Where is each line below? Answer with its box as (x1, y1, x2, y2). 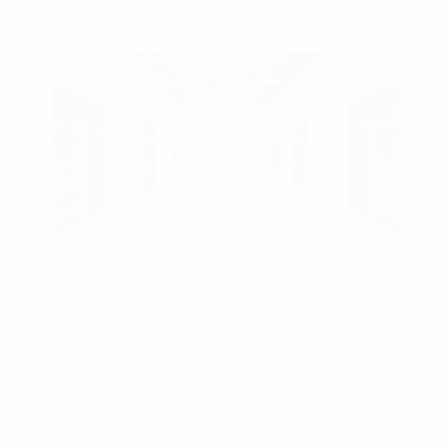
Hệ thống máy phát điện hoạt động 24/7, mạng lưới (62, 321, 414, 340)
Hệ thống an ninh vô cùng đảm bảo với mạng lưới (62, 396, 414, 415)
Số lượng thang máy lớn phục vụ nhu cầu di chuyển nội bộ (36, 296, 412, 315)
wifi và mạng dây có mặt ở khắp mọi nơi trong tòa (62, 346, 414, 365)
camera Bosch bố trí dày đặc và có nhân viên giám (62, 421, 414, 440)
